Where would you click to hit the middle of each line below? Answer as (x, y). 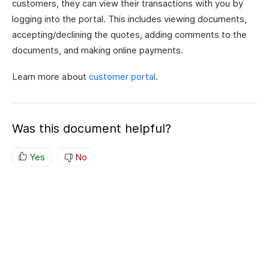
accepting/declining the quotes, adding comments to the (129, 35)
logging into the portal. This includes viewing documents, (129, 19)
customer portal (122, 77)
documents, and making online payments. (98, 50)
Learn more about (50, 77)
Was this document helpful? (92, 128)
